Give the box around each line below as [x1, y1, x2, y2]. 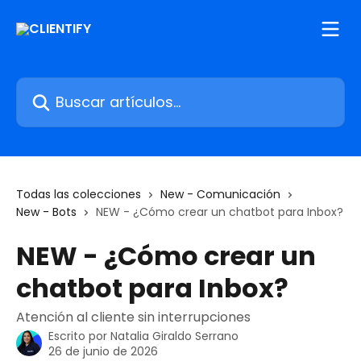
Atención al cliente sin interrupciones [16, 308, 251, 326]
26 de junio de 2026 [48, 343, 158, 359]
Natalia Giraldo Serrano [110, 328, 239, 344]
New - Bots [16, 204, 77, 220]
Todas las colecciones [16, 186, 141, 202]
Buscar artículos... [15, 77, 126, 96]
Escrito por [48, 328, 110, 344]
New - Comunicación [160, 186, 280, 202]
